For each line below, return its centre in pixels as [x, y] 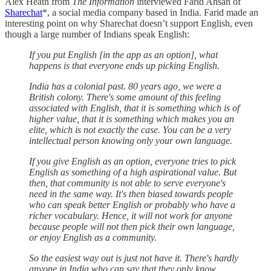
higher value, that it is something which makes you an [132, 119]
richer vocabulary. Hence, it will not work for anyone [131, 216]
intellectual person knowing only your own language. [131, 141]
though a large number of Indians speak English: [97, 34]
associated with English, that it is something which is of [134, 108]
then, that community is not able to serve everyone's [127, 183]
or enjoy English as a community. [93, 238]
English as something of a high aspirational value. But [133, 172]
